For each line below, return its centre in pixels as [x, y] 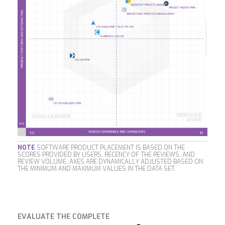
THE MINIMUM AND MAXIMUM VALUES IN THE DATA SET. [97, 169]
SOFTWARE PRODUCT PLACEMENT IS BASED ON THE [110, 148]
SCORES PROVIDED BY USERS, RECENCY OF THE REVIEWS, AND [106, 155]
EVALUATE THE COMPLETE [64, 217]
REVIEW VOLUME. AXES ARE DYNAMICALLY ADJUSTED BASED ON [110, 162]
